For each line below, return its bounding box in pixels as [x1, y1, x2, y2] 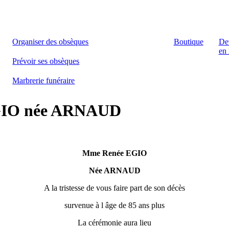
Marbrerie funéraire [12, 76, 75, 85]
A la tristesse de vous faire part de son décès [44, 183, 185, 192]
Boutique [173, 37, 203, 46]
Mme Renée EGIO [82, 148, 147, 157]
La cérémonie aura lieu [78, 218, 151, 227]
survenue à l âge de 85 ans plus [64, 200, 165, 210]
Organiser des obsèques [12, 37, 89, 46]
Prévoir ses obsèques [12, 57, 80, 65]
